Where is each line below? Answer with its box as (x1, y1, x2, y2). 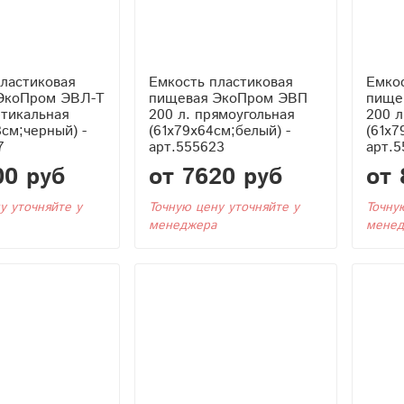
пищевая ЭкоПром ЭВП (148, 87, 308, 109)
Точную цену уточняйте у (148, 197, 299, 216)
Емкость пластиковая (148, 71, 292, 93)
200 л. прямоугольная (148, 104, 294, 125)
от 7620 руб (148, 160, 282, 194)
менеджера (148, 216, 216, 234)
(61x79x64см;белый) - (148, 120, 290, 142)
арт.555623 (148, 136, 225, 158)
